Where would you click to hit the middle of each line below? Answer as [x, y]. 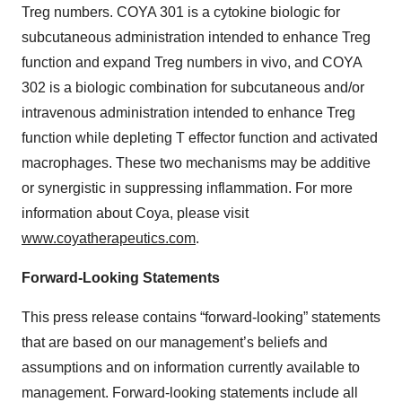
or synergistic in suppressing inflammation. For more [187, 188]
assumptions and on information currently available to [191, 367]
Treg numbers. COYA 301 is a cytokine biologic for [181, 12]
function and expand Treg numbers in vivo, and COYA [192, 62]
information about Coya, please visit [135, 213]
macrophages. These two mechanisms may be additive [196, 162]
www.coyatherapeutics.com [109, 238]
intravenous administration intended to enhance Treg [188, 112]
